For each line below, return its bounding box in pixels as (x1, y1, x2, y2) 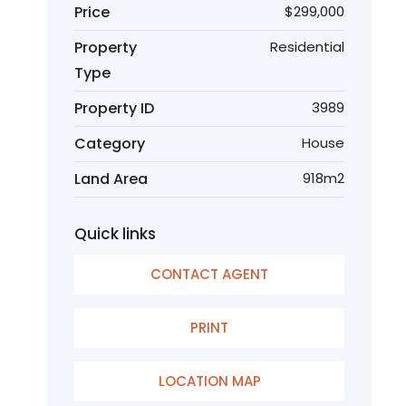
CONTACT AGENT (150, 265, 268, 284)
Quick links (74, 223, 156, 245)
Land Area (74, 169, 148, 189)
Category (74, 133, 145, 154)
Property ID (74, 98, 154, 119)
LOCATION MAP (158, 372, 261, 391)
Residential (270, 37, 344, 56)
